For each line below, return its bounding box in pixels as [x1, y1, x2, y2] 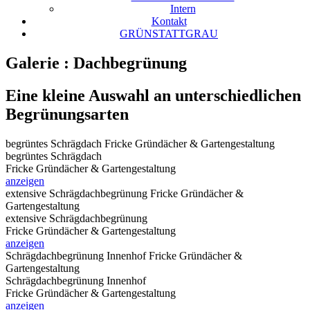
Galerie [6, 53, 64, 72]
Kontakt [151, 15, 187, 27]
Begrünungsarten [6, 104, 129, 123]
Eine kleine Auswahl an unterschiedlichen [6, 86, 301, 104]
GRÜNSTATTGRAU [120, 28, 218, 39]
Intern [170, 3, 196, 15]
